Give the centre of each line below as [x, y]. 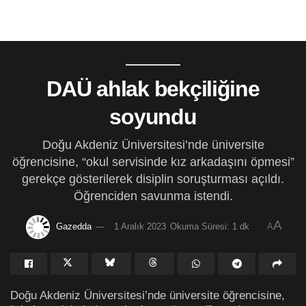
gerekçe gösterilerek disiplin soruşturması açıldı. [153, 179]
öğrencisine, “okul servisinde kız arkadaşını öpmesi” [153, 162]
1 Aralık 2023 [140, 226]
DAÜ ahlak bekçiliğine [153, 89]
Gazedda [73, 226]
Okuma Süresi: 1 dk [209, 226]
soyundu [153, 117]
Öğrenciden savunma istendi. [153, 196]
